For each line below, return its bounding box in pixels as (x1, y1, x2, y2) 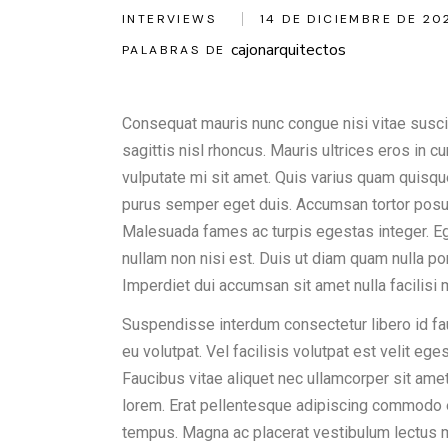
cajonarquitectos (231, 38, 347, 61)
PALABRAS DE (122, 41, 226, 58)
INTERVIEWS (122, 10, 216, 27)
